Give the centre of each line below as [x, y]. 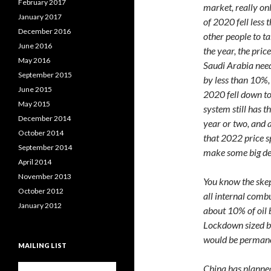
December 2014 [44, 118]
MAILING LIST [42, 245]
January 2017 [40, 17]
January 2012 [40, 205]
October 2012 [41, 191]
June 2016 [35, 46]
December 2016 [44, 31]
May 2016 [34, 60]
